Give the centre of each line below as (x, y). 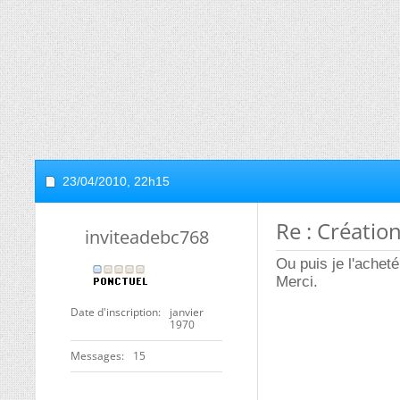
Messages (96, 356)
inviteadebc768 (146, 237)
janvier (187, 312)
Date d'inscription (114, 312)
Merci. (297, 282)
